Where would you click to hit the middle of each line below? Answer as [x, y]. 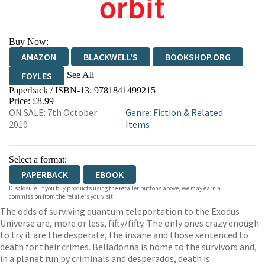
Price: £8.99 [31, 101]
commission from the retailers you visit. [62, 196]
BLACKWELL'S [111, 57]
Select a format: [38, 159]
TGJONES [176, 95]
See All [80, 75]
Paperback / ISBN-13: [51, 90]
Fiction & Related [188, 112]
